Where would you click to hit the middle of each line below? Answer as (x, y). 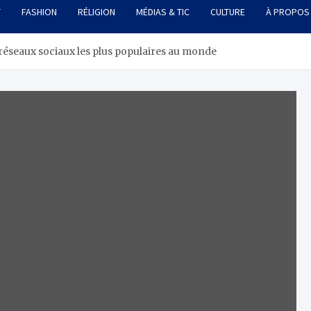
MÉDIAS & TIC (163, 12)
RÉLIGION (96, 12)
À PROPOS (288, 12)
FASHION (39, 12)
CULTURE (228, 12)
